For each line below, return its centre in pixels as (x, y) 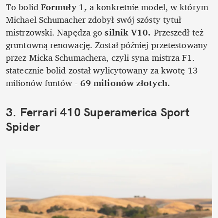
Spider (23, 127)
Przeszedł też (177, 32)
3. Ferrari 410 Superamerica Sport (98, 112)
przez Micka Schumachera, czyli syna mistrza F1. (100, 58)
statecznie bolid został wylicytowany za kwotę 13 (102, 70)
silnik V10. (127, 32)
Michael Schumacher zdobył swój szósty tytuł (94, 20)
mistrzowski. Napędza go (54, 32)
